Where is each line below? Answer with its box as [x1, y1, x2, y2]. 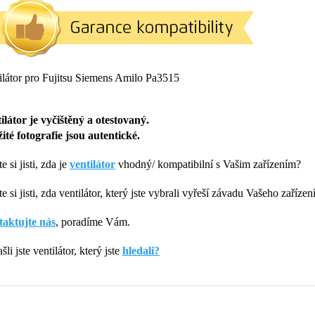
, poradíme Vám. [56, 216, 130, 229]
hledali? [122, 245, 160, 257]
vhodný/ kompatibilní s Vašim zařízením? [115, 158, 301, 171]
